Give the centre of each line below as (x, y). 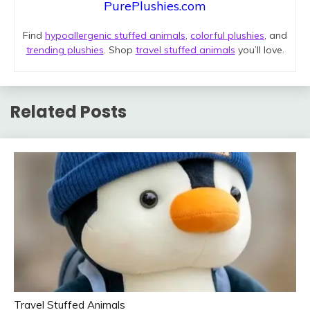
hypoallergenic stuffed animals (115, 36)
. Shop (119, 50)
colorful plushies (227, 36)
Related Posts (69, 112)
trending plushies (65, 50)
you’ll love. (259, 50)
